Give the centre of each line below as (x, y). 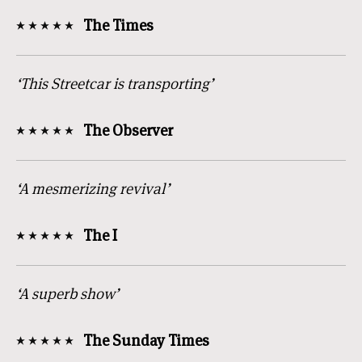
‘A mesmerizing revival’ (93, 188)
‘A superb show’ (67, 293)
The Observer (128, 130)
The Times (118, 25)
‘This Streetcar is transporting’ (115, 83)
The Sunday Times (146, 340)
